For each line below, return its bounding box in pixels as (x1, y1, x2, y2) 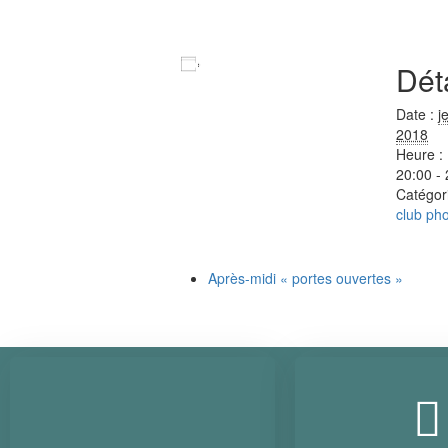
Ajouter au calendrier (214, 53, 357, 73)
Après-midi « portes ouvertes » (208, 268, 403, 288)
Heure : (396, 144, 443, 164)
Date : (396, 104, 434, 124)
